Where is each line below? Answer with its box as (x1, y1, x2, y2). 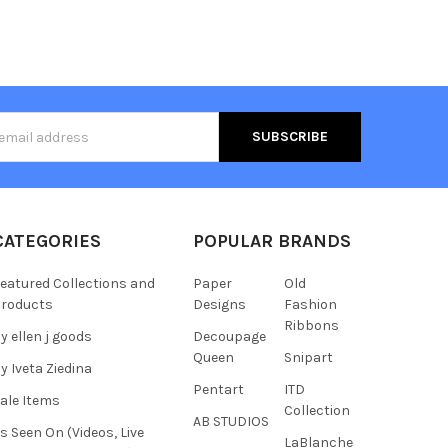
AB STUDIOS (192, 413, 269, 431)
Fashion (283, 296, 337, 314)
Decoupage (192, 328, 266, 346)
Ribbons (283, 317, 339, 335)
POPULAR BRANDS (192, 230, 351, 253)
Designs (192, 296, 246, 314)
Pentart (192, 381, 244, 399)
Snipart (283, 349, 333, 367)
